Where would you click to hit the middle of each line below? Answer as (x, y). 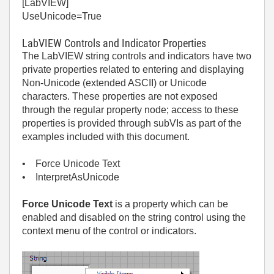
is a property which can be (170, 204)
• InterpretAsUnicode (71, 177)
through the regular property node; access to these (130, 110)
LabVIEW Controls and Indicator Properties (114, 43)
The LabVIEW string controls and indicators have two (137, 56)
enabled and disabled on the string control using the (134, 217)
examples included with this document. (106, 137)
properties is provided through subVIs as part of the (132, 123)
